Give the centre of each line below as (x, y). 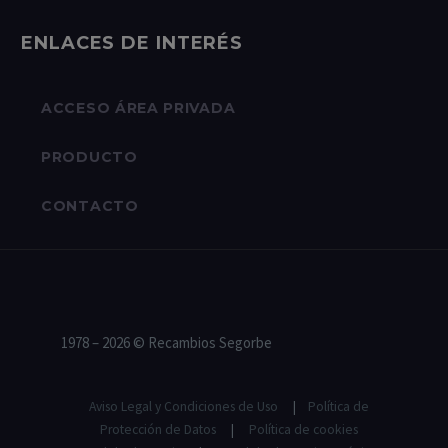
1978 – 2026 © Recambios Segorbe (166, 342)
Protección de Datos (158, 430)
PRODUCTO (89, 156)
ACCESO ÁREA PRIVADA (138, 107)
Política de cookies (303, 430)
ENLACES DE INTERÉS (132, 42)
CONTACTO (90, 205)
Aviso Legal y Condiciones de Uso (183, 407)
